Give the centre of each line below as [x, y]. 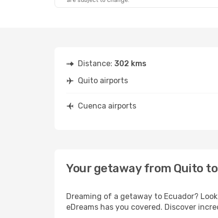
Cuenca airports [107, 106]
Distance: [96, 64]
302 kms [130, 64]
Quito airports [103, 81]
